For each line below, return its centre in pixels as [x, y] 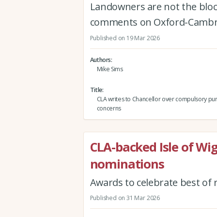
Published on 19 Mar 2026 [125, 38]
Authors [101, 60]
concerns [109, 108]
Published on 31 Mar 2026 [125, 198]
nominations [127, 163]
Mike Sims [110, 69]
